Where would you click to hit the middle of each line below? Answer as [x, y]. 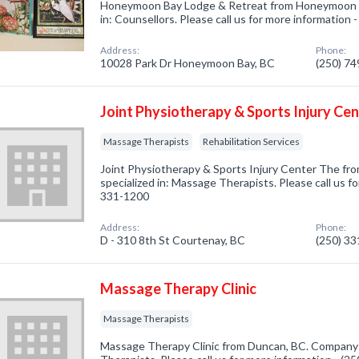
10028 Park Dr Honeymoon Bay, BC [188, 63]
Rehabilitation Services [252, 141]
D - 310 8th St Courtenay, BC [173, 240]
